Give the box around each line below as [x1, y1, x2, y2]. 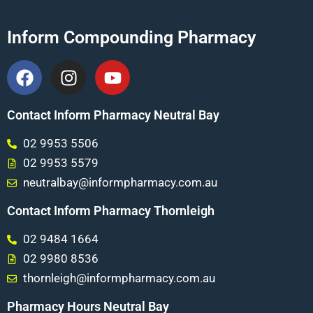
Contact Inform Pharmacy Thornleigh [7, 203, 214, 219]
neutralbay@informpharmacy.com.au [22, 175, 217, 190]
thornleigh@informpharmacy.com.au [22, 271, 215, 286]
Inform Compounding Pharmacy [7, 27, 256, 48]
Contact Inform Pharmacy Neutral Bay [7, 108, 219, 123]
